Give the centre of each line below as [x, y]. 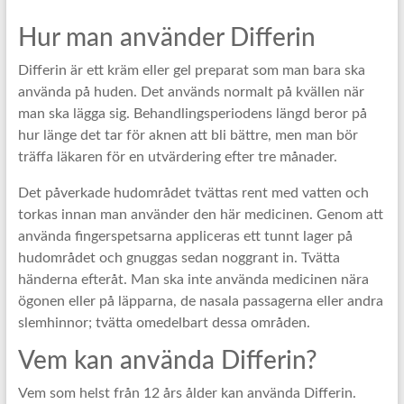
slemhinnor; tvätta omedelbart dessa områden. [164, 323]
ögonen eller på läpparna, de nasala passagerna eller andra [200, 302]
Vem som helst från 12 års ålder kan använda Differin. [187, 394]
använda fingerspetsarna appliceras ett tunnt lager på [185, 237]
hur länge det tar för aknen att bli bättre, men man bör [188, 136]
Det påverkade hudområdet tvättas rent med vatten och [193, 193]
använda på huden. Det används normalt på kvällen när [191, 92]
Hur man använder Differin [166, 38]
